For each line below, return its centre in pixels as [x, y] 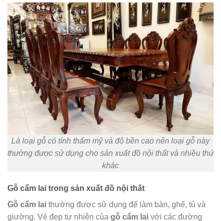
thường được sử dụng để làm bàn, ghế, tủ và [126, 204]
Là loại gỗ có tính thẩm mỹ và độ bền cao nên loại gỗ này [110, 141]
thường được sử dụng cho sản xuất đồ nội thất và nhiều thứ [110, 153]
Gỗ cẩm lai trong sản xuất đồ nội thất [76, 188]
